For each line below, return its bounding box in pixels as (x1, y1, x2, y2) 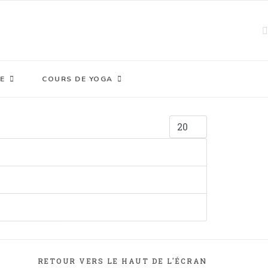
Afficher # (169, 114, 218, 127)
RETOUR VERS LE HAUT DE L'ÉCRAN (37, 256, 207, 266)
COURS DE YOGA (42, 74, 113, 84)
